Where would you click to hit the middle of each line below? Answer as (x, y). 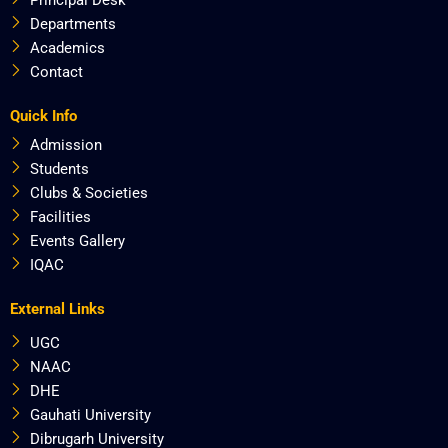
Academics (67, 47)
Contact (56, 71)
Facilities (60, 216)
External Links (57, 308)
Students (59, 168)
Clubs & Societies (89, 192)
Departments (73, 23)
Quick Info (43, 115)
